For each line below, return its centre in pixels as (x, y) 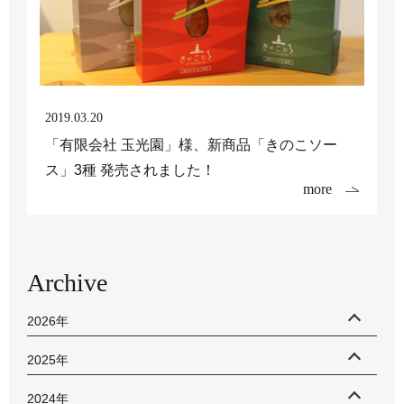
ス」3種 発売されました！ (130, 170)
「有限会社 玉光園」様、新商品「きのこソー (191, 145)
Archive (67, 283)
